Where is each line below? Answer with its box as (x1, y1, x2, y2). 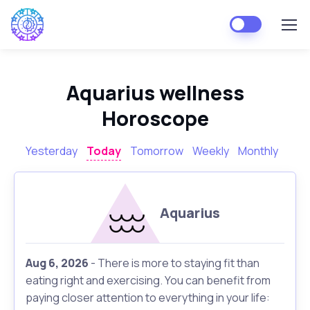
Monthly (237, 143, 278, 158)
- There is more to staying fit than (89, 255, 259, 271)
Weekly (192, 143, 229, 158)
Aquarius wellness (66, 79, 244, 107)
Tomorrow (129, 143, 183, 158)
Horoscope (101, 104, 209, 132)
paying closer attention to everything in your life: (26, 290, 270, 306)
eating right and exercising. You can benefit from (26, 273, 271, 289)
